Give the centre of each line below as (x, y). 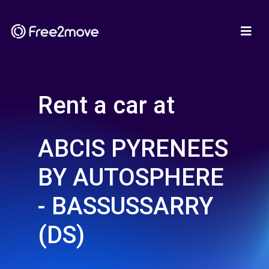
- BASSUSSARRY (125, 206)
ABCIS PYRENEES (133, 149)
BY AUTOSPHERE (131, 177)
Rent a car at (106, 105)
